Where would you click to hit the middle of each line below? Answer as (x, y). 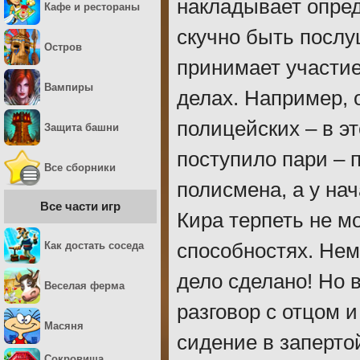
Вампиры (69, 87)
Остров (63, 47)
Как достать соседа (94, 245)
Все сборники (80, 168)
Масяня (64, 326)
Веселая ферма (84, 286)
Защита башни (82, 127)
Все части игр (80, 206)
